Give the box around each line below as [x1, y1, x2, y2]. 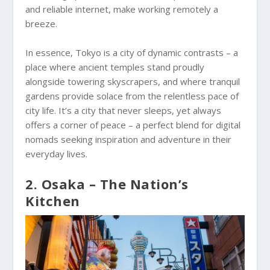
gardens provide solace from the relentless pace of [25, 89, 239, 102]
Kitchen [25, 191, 80, 210]
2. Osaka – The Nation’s [25, 174, 189, 193]
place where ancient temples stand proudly [25, 60, 205, 73]
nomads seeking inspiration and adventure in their [25, 133, 232, 145]
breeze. [25, 17, 58, 30]
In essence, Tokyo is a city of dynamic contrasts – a [25, 46, 239, 58]
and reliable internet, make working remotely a [25, 2, 219, 15]
